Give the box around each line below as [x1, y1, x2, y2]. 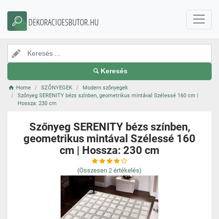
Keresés [101, 67, 128, 75]
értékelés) [113, 167, 142, 174]
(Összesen [77, 167, 107, 174]
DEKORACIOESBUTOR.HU [28, 16, 99, 28]
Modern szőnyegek [83, 85, 129, 91]
